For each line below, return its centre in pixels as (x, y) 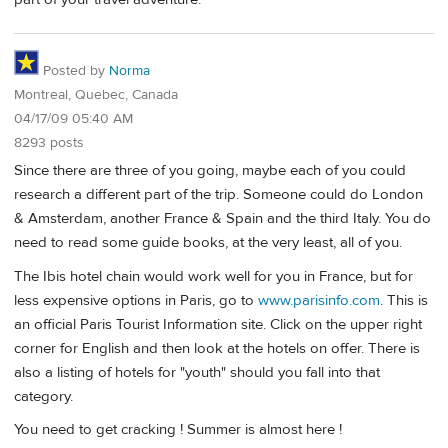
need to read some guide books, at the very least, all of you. (208, 243)
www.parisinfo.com (319, 300)
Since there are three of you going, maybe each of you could (210, 171)
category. (43, 396)
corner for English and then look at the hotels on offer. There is (217, 348)
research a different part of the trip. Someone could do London (218, 195)
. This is (404, 300)
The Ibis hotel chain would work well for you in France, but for (213, 276)
